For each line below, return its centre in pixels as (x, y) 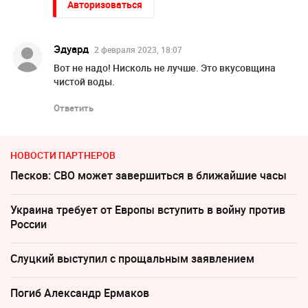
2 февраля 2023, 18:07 (138, 50)
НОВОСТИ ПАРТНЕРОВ (63, 155)
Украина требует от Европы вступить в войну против (148, 210)
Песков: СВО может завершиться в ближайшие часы (148, 176)
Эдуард (71, 49)
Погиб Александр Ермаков (80, 293)
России (29, 224)
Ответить (73, 108)
